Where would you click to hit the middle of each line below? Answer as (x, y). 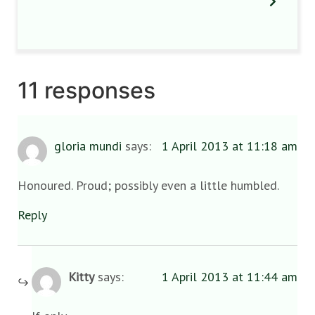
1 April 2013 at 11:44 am (230, 276)
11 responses (86, 90)
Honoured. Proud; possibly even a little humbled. (148, 186)
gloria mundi (88, 146)
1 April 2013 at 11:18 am (230, 146)
